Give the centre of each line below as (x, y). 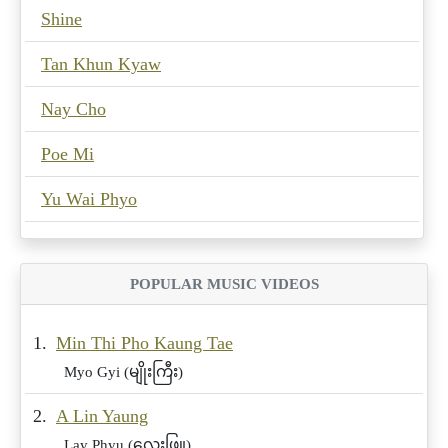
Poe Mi (67, 153)
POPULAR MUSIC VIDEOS (224, 283)
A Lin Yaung (102, 415)
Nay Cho (73, 108)
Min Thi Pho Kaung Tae (144, 342)
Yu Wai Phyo (89, 198)
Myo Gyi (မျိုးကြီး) (123, 371)
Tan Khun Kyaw (101, 63)
